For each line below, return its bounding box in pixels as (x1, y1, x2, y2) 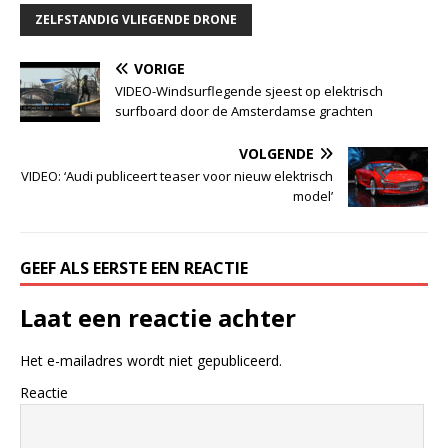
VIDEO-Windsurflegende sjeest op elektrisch (115, 81, 383, 100)
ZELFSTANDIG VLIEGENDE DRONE (35, 10, 237, 28)
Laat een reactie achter (20, 300, 296, 334)
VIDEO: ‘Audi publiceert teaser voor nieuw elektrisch (21, 166, 333, 185)
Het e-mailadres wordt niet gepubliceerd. (20, 350, 282, 370)
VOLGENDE (239, 143, 314, 163)
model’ (293, 186, 333, 205)
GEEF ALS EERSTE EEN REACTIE (20, 256, 248, 279)
